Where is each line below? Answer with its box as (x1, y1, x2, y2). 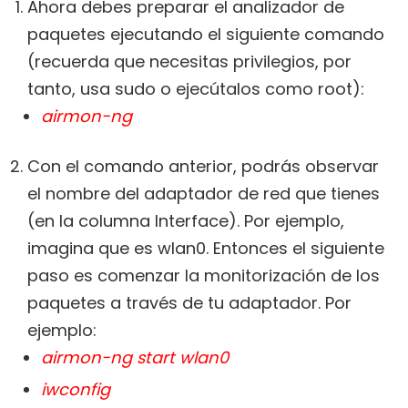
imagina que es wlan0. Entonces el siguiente (27, 237, 384, 260)
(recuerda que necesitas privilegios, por (27, 50, 352, 74)
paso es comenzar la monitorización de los (27, 264, 380, 288)
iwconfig (41, 378, 110, 402)
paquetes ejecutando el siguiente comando (27, 23, 384, 46)
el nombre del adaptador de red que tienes (27, 182, 380, 206)
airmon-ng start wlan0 (41, 346, 229, 370)
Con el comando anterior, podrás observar (27, 155, 379, 178)
